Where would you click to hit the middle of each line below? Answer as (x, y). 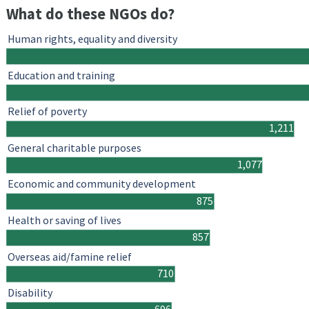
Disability (30, 293)
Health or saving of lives (64, 220)
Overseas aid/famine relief (70, 257)
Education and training (61, 76)
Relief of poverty (48, 111)
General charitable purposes (74, 148)
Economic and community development (102, 184)
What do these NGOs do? (90, 14)
